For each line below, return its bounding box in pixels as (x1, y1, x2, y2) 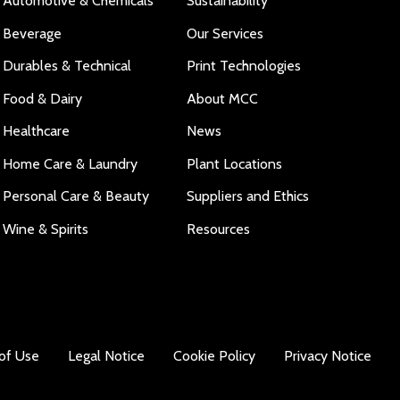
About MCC (187, 89, 259, 107)
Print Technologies (187, 57, 302, 74)
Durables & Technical (2, 57, 131, 74)
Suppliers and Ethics (187, 187, 310, 204)
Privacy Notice (284, 347, 371, 364)
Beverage (2, 24, 62, 42)
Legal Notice (68, 347, 145, 364)
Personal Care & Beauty (2, 187, 149, 204)
